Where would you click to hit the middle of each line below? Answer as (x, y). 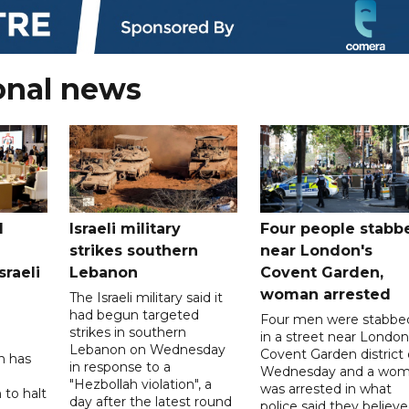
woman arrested (325, 294)
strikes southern (134, 250)
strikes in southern (128, 332)
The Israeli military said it (147, 297)
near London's (316, 250)
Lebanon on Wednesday (148, 349)
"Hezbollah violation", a (141, 384)
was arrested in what (325, 388)
